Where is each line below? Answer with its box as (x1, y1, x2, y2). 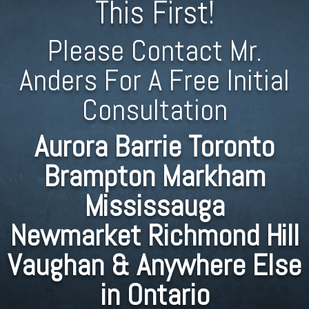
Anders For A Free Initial (19, 61, 290, 100)
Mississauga (84, 187, 225, 226)
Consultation (81, 91, 228, 130)
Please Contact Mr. (47, 32, 262, 70)
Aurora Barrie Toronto (34, 128, 275, 166)
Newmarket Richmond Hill (10, 217, 299, 255)
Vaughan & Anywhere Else (8, 246, 301, 285)
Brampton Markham (43, 157, 266, 196)
